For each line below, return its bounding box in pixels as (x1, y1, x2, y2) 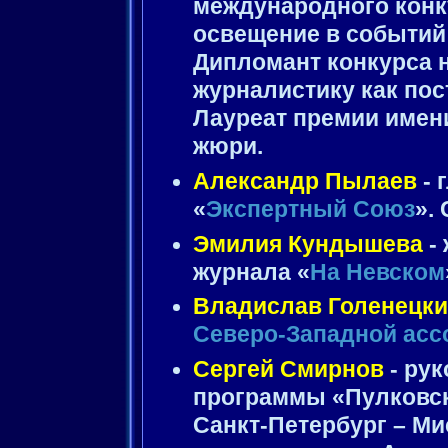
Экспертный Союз (206, 197, 415, 222)
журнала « (193, 259, 310, 285)
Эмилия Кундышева (193, 231, 423, 257)
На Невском (310, 259, 445, 285)
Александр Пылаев (193, 169, 417, 194)
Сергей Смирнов (193, 356, 384, 382)
